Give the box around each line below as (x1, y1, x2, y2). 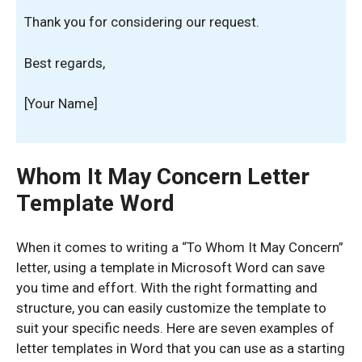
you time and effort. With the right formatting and (16, 279, 318, 296)
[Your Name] (24, 95, 98, 112)
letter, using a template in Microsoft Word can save (16, 259, 325, 276)
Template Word (16, 190, 175, 217)
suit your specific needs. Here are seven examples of (16, 319, 335, 336)
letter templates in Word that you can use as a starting (16, 339, 345, 356)
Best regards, (24, 54, 105, 71)
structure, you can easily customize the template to (16, 299, 326, 316)
